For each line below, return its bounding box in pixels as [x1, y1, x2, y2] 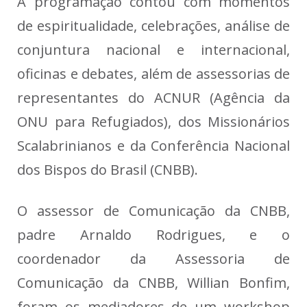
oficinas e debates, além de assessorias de [17, 64, 290, 84]
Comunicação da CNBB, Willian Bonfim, [17, 273, 290, 293]
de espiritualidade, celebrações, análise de [17, 16, 290, 36]
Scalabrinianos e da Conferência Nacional [17, 136, 290, 156]
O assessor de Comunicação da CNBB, [17, 201, 290, 221]
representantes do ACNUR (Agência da [17, 88, 290, 108]
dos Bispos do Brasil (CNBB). [17, 160, 198, 180]
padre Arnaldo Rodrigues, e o [17, 225, 290, 245]
